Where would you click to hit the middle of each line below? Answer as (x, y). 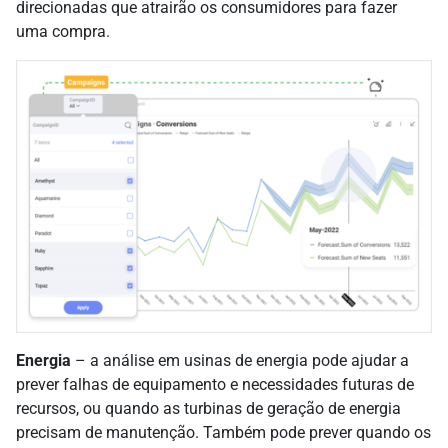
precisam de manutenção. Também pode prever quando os (223, 432)
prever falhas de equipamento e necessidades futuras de (215, 384)
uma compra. (63, 32)
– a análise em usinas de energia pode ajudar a (240, 360)
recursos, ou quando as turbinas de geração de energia (208, 408)
